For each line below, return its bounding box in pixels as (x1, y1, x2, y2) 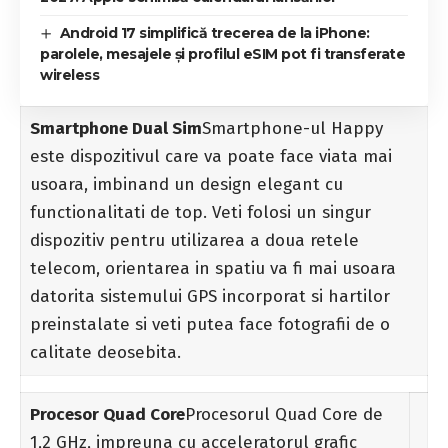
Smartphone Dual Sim (29, 117, 202, 139)
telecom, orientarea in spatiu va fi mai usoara (29, 257, 396, 279)
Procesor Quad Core (29, 403, 185, 425)
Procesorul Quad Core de (184, 403, 383, 425)
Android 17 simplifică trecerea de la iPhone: (59, 23, 370, 42)
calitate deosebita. (29, 341, 181, 363)
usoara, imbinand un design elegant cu (29, 173, 343, 195)
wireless (40, 65, 99, 84)
